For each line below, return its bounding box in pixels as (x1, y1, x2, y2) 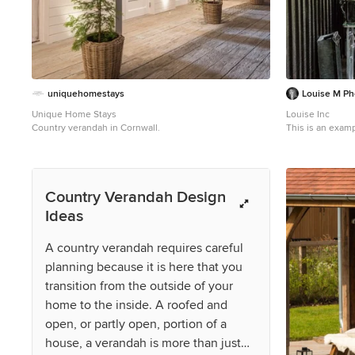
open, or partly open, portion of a (45, 315, 227, 332)
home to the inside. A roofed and (45, 296, 227, 313)
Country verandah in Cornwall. (32, 121, 160, 134)
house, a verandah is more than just (45, 334, 241, 351)
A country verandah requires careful (45, 239, 243, 256)
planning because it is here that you (45, 258, 242, 275)
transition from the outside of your (45, 277, 233, 294)
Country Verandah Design (45, 187, 226, 207)
